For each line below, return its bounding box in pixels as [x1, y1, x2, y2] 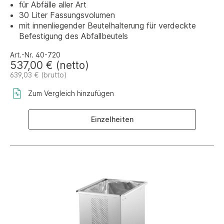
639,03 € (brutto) [10, 70, 67, 79]
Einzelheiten [90, 115, 133, 123]
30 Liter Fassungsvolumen [19, 10, 115, 20]
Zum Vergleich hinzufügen [28, 89, 114, 97]
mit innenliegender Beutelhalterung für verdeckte [19, 20, 196, 30]
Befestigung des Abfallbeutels [19, 31, 128, 41]
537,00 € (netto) [10, 59, 89, 71]
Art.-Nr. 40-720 [10, 50, 60, 59]
